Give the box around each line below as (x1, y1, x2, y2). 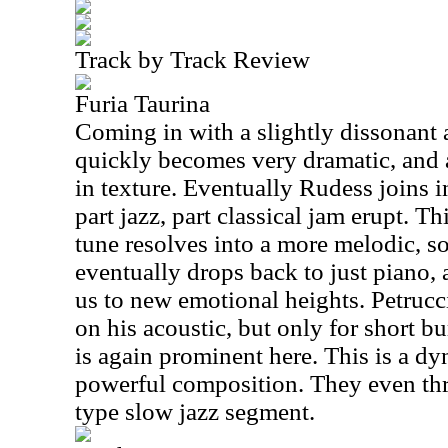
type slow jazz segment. (75, 398, 315, 425)
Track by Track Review (75, 46, 310, 73)
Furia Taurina (75, 90, 210, 117)
